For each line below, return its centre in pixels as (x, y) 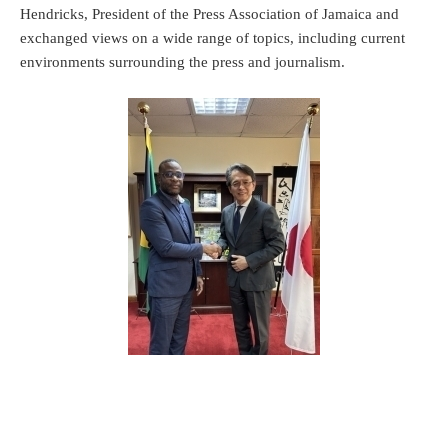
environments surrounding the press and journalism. (184, 61)
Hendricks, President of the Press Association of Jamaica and (209, 13)
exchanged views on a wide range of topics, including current (212, 37)
